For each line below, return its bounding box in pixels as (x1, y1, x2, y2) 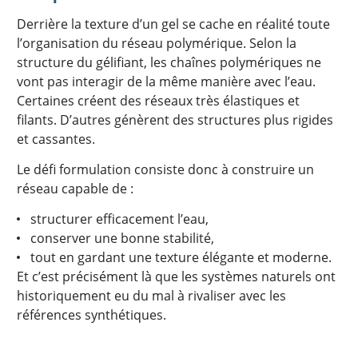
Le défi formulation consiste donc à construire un (17, 161, 314, 178)
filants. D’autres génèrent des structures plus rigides (17, 111, 333, 129)
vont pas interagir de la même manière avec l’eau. (17, 73, 316, 90)
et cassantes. (17, 130, 95, 148)
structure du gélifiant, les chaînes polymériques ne (17, 54, 321, 71)
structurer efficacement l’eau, (30, 210, 209, 228)
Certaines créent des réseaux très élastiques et (17, 92, 300, 109)
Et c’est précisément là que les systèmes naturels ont (17, 268, 336, 285)
